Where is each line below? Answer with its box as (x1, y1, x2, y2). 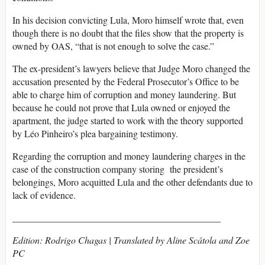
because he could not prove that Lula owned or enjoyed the (12, 101, 230, 114)
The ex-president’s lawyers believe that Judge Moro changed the (12, 62, 250, 75)
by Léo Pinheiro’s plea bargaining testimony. (12, 127, 178, 140)
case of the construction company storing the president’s (12, 163, 223, 176)
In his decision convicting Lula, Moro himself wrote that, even (12, 14, 244, 27)
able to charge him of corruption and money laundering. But (12, 88, 236, 101)
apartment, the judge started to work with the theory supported (12, 114, 243, 127)
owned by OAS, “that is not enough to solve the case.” (12, 40, 214, 53)
